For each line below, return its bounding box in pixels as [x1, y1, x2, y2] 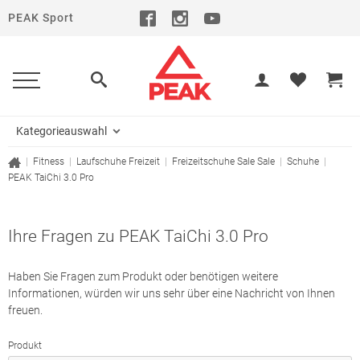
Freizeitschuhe [172, 156, 235, 167]
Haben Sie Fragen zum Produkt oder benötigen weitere [8, 270, 278, 283]
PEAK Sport [8, 11, 74, 24]
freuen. [8, 304, 43, 317]
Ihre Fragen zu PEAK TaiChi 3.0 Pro [8, 227, 268, 246]
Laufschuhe [76, 156, 126, 167]
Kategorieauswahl [16, 125, 107, 137]
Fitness [33, 156, 64, 167]
